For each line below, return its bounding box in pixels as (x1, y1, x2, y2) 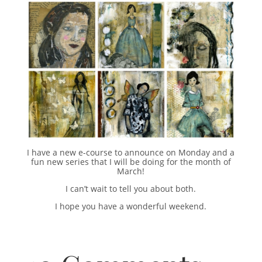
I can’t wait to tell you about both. (65, 182, 196, 194)
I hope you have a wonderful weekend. (55, 200, 207, 212)
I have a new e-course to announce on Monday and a (27, 146, 235, 158)
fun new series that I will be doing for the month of (30, 156, 231, 167)
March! (117, 165, 145, 177)
